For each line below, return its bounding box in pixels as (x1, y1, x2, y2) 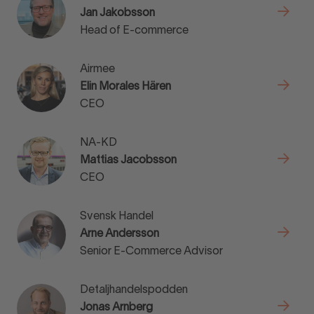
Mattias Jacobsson (80, 156, 177, 165)
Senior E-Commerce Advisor (80, 247, 223, 257)
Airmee (80, 64, 115, 74)
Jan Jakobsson (80, 8, 155, 18)
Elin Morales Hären (80, 82, 171, 92)
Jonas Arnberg (80, 303, 153, 313)
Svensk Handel (80, 212, 153, 221)
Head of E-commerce (80, 26, 189, 36)
